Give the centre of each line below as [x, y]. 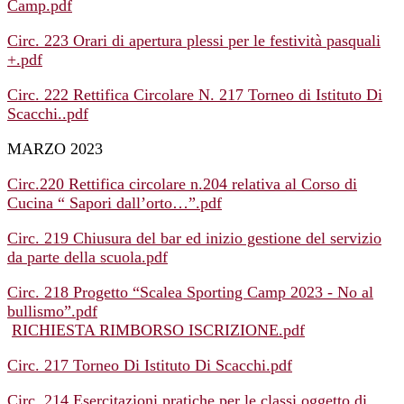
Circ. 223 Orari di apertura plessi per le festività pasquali [194, 41]
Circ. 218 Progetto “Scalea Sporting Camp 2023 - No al [190, 293]
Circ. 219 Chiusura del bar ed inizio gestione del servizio [194, 239]
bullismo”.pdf [52, 312]
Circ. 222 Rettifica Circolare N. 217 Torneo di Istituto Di [195, 95]
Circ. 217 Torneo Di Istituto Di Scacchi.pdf [150, 366]
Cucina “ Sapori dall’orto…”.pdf [115, 203]
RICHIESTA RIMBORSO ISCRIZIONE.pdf [158, 331]
